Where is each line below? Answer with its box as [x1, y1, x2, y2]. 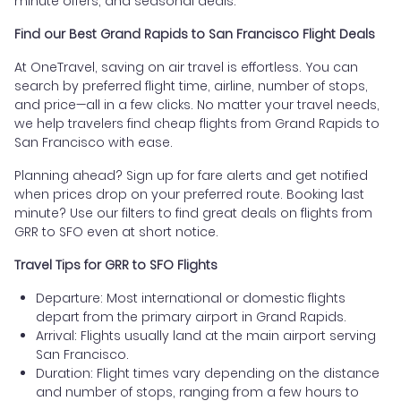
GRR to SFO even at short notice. [14, 222, 218, 241]
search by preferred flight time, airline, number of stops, [14, 76, 368, 95]
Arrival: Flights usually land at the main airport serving [36, 326, 376, 345]
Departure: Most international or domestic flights [36, 288, 346, 307]
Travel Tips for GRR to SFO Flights [14, 255, 218, 274]
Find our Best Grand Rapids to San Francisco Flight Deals [14, 24, 375, 43]
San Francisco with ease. [14, 132, 173, 151]
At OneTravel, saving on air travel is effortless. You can [14, 57, 358, 76]
